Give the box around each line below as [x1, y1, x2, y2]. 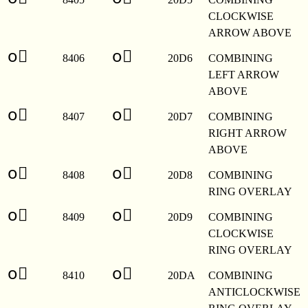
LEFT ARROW [208, 68, 279, 80]
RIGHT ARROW [208, 126, 287, 139]
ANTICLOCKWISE [208, 285, 300, 298]
